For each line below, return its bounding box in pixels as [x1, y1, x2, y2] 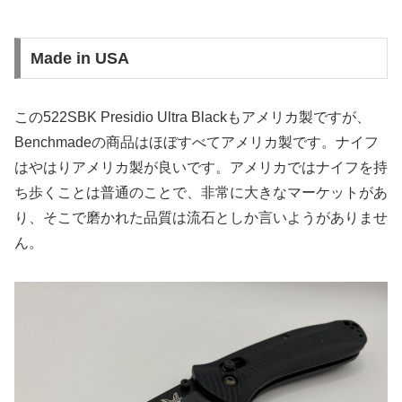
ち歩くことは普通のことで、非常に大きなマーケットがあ [14, 185, 388, 201]
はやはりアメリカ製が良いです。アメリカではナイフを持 [14, 160, 388, 176]
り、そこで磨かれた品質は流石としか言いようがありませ [14, 210, 388, 226]
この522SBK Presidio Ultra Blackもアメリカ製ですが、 [14, 109, 371, 126]
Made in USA [30, 49, 129, 68]
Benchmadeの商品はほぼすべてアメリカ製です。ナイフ [14, 135, 379, 151]
